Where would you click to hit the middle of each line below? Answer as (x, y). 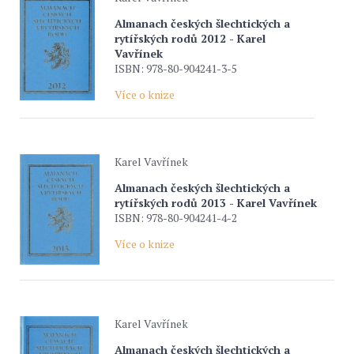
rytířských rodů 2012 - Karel (190, 38)
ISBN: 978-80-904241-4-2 (176, 218)
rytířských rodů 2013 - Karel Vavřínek (216, 203)
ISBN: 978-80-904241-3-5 (176, 68)
